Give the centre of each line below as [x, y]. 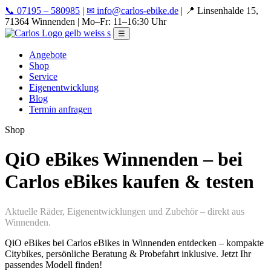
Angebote [48, 55]
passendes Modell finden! [54, 264]
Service [43, 77]
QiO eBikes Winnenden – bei [124, 159]
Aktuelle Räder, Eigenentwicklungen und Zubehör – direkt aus [125, 211]
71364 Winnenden [40, 21]
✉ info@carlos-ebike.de [132, 11]
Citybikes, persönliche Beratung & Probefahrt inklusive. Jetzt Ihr [128, 253]
